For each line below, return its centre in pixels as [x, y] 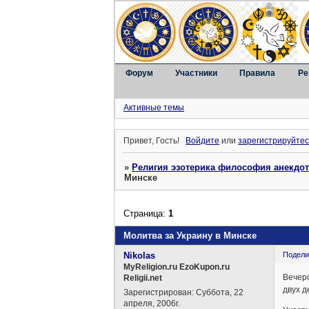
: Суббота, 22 [218, 292]
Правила [258, 73]
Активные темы [154, 108]
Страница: [146, 213]
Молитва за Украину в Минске [190, 235]
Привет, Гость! [152, 141]
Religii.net [143, 278]
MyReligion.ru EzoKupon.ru [177, 267]
